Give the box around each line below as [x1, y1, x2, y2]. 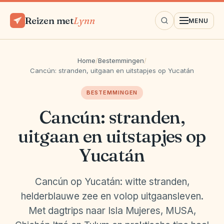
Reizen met [25, 14, 74, 26]
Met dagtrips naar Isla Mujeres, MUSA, [28, 205, 196, 216]
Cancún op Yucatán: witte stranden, [34, 176, 189, 187]
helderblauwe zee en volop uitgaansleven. [20, 190, 203, 202]
